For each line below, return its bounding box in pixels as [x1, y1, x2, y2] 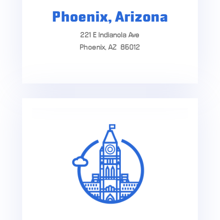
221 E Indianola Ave [80, 31, 140, 40]
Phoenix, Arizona [52, 9, 168, 26]
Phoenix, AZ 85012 [80, 44, 140, 52]
